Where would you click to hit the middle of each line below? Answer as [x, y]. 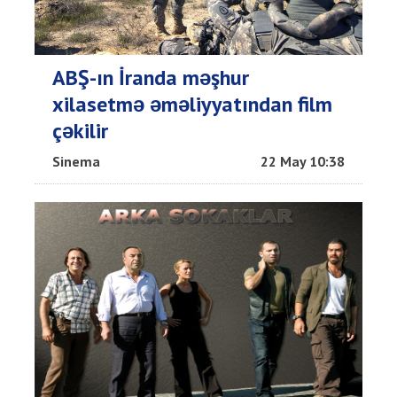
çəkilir [80, 131]
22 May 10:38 [303, 162]
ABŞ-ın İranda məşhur [151, 78]
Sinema [76, 162]
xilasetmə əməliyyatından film [192, 105]
